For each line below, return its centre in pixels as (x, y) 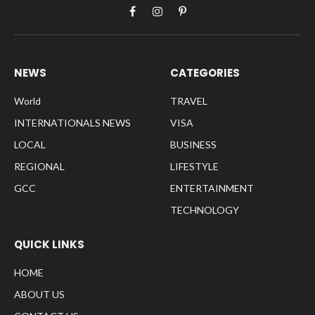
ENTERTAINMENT (212, 188)
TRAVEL (189, 101)
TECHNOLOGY (205, 210)
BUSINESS (193, 145)
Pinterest (202, 18)
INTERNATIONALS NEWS (72, 123)
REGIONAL (39, 167)
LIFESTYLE (194, 167)
